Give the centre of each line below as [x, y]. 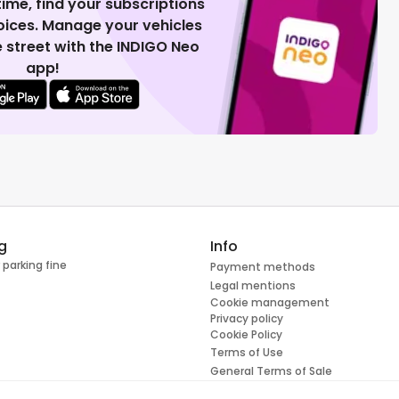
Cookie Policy [246, 335]
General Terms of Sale [271, 371]
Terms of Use [247, 353]
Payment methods [263, 267]
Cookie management [270, 303]
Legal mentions [253, 286]
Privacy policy [247, 319]
